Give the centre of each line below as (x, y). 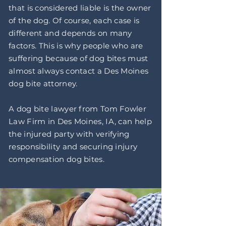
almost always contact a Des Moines (79, 71)
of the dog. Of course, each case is (74, 20)
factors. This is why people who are (76, 46)
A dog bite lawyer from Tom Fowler (77, 109)
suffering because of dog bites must (78, 58)
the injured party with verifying (69, 134)
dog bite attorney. (43, 83)
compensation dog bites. (56, 159)
